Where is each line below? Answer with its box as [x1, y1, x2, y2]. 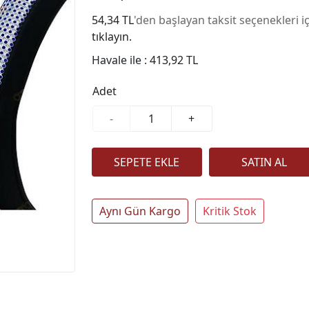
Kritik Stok [202, 203, 257, 219]
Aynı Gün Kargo [99, 203, 181, 219]
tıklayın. [91, 29, 132, 44]
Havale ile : [91, 52, 150, 68]
